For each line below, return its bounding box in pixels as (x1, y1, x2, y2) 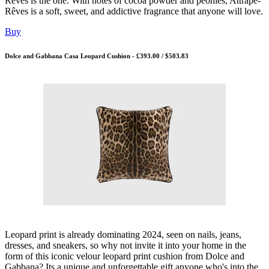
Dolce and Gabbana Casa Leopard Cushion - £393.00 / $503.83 (5, 52, 189, 60)
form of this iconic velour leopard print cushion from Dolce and (5, 251, 244, 262)
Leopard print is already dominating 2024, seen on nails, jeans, (5, 229, 241, 240)
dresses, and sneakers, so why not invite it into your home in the (5, 240, 246, 251)
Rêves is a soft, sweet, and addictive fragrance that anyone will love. (5, 6, 263, 17)
